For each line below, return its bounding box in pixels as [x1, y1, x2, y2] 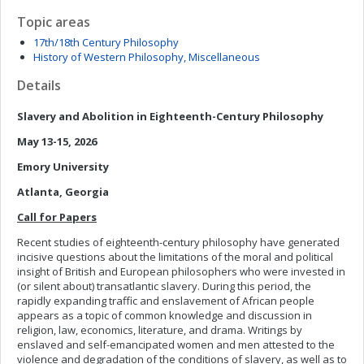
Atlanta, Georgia [17, 184, 109, 199]
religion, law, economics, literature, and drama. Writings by [17, 323, 302, 337]
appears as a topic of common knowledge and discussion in [17, 308, 312, 323]
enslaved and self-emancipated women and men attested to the [17, 337, 335, 352]
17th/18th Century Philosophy [33, 35, 179, 50]
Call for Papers [17, 210, 97, 224]
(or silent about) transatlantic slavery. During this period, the [17, 279, 311, 293]
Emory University [17, 159, 109, 174]
